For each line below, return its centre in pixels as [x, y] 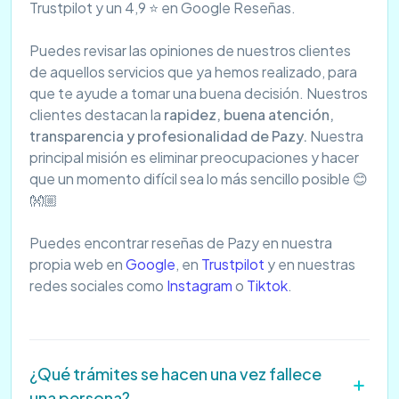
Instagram [199, 286]
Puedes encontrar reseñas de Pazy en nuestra [181, 243]
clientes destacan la [97, 115]
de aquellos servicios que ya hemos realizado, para [193, 72]
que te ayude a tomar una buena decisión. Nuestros [199, 94]
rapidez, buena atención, [249, 115]
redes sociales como [98, 286]
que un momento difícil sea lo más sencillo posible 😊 [199, 179]
